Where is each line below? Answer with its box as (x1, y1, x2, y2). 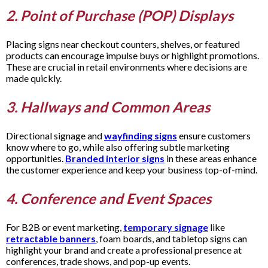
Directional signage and (6, 129, 104, 141)
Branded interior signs (65, 152, 165, 164)
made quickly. (6, 72, 63, 84)
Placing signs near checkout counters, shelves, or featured (6, 38, 240, 50)
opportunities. (6, 152, 65, 164)
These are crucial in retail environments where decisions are (6, 60, 247, 72)
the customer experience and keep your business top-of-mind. (6, 163, 259, 175)
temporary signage (123, 221, 208, 233)
